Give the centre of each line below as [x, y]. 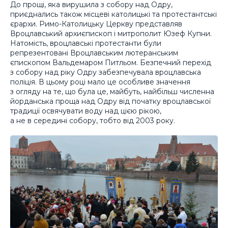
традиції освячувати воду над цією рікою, [86, 111]
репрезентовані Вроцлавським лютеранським [94, 53]
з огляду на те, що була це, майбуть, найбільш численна [112, 91]
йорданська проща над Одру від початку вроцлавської [110, 101]
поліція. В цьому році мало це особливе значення [100, 82]
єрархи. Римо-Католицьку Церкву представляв [96, 24]
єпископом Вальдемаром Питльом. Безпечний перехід [111, 62]
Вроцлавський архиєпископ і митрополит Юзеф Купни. [111, 33]
